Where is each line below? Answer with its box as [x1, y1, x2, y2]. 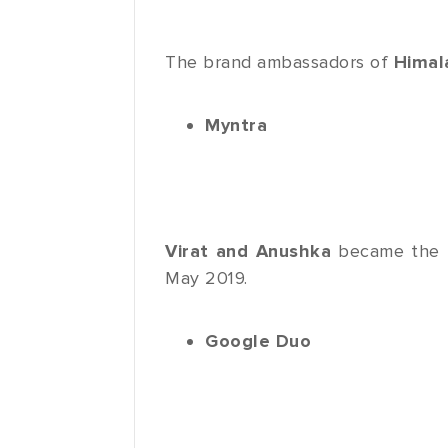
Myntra [205, 114, 268, 137]
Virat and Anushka [165, 240, 339, 263]
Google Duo [205, 330, 312, 353]
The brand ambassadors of [165, 51, 394, 74]
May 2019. [165, 267, 248, 290]
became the [338, 240, 440, 263]
